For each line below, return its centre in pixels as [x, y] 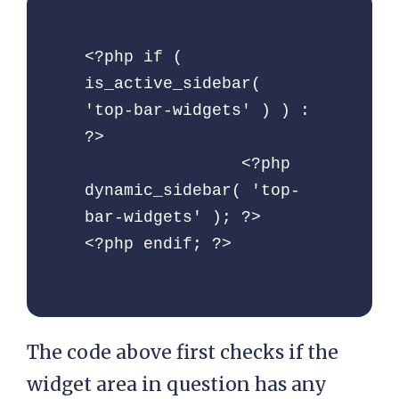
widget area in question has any [177, 385]
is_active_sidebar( [173, 84]
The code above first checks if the [183, 353]
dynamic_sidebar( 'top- [192, 191]
